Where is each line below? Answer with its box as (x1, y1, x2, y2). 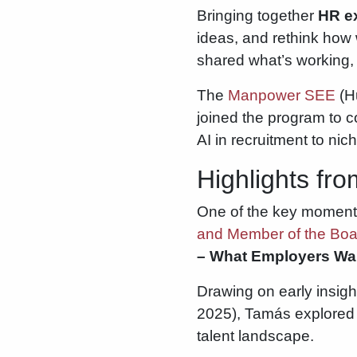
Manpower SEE (228, 86, 335, 104)
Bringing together (197, 6, 318, 24)
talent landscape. (197, 327, 318, 344)
